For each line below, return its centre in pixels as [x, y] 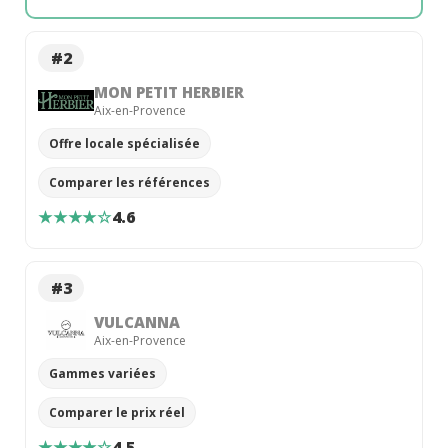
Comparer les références [129, 183]
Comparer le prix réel [117, 413]
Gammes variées [102, 374]
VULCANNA [137, 321]
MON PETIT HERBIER [169, 91]
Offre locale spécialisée [124, 144]
